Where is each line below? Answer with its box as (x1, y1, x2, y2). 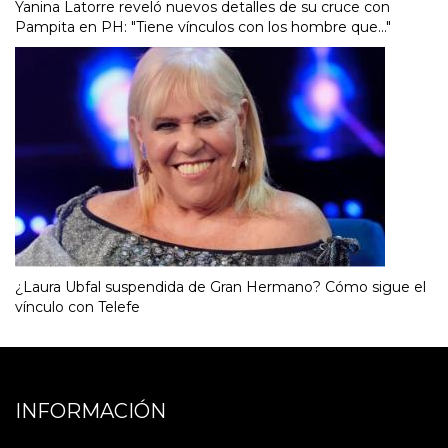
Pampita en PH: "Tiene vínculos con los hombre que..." (15, 17, 391, 36)
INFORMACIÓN (15, 398, 166, 423)
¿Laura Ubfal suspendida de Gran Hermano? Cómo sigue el (15, 277, 426, 296)
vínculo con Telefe (15, 297, 140, 316)
